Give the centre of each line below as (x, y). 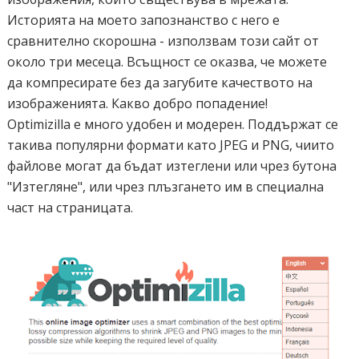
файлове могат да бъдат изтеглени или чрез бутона (171, 166)
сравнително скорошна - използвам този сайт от (163, 41)
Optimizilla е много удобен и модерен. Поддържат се (172, 124)
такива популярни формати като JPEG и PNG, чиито (170, 145)
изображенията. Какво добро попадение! (137, 103)
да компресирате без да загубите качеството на (159, 83)
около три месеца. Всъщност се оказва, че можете (167, 62)
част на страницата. (70, 208)
